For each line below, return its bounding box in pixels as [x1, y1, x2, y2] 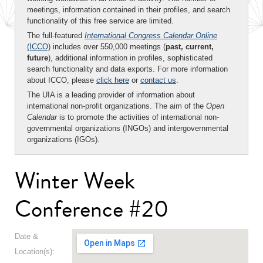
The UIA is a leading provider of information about [27, 90, 195, 99]
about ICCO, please [27, 76, 96, 85]
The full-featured [27, 31, 85, 40]
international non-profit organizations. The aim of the [27, 102, 206, 110]
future [27, 53, 48, 62]
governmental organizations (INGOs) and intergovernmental [27, 124, 228, 133]
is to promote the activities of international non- [57, 113, 219, 122]
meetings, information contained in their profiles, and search [27, 5, 230, 14]
